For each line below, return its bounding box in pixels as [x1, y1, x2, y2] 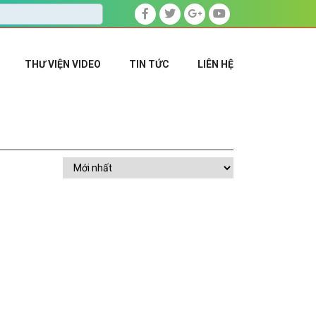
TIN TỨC [129, 58, 169, 70]
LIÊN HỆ [197, 58, 233, 70]
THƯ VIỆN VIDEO [25, 58, 101, 70]
